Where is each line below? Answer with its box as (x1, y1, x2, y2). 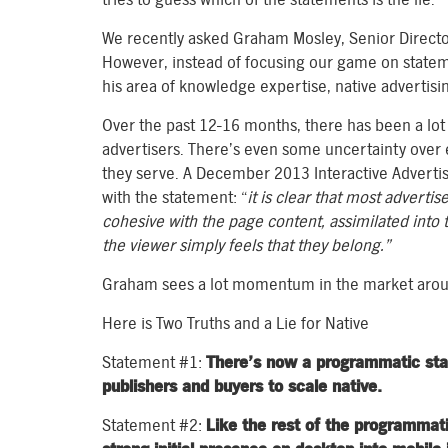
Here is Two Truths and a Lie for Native (102, 314, 369, 333)
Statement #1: (102, 353, 206, 372)
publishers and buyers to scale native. (102, 377, 382, 396)
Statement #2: (102, 416, 206, 435)
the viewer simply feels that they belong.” (102, 236, 390, 255)
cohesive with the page (102, 212, 263, 231)
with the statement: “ (102, 188, 247, 207)
